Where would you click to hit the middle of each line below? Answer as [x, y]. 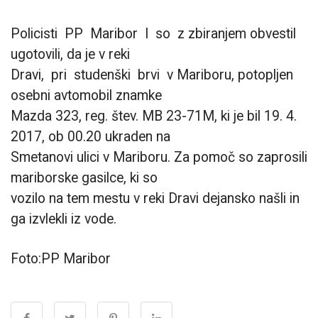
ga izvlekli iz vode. [64, 219]
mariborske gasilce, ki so [84, 177]
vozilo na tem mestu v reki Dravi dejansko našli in [155, 198]
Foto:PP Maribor [61, 259]
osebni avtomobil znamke [86, 95]
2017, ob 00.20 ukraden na [91, 136]
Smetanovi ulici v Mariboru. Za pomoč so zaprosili [159, 157]
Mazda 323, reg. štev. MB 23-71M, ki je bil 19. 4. [154, 116]
